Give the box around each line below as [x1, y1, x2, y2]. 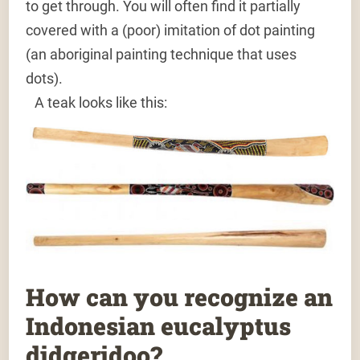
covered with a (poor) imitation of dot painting [26, 22, 316, 39]
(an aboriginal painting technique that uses [26, 46, 297, 63]
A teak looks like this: [26, 94, 168, 112]
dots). [26, 70, 63, 88]
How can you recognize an [26, 280, 333, 313]
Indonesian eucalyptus [26, 309, 292, 342]
